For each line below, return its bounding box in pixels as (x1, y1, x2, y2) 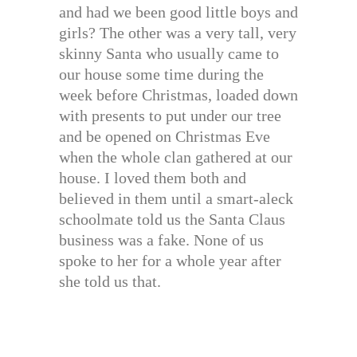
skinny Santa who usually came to (59, 45, 279, 63)
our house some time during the (59, 65, 264, 84)
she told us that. (59, 273, 161, 291)
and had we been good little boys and (59, 3, 298, 22)
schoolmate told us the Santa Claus (59, 210, 285, 229)
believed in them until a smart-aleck (59, 190, 293, 208)
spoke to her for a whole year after (59, 252, 281, 270)
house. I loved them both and (59, 169, 246, 187)
